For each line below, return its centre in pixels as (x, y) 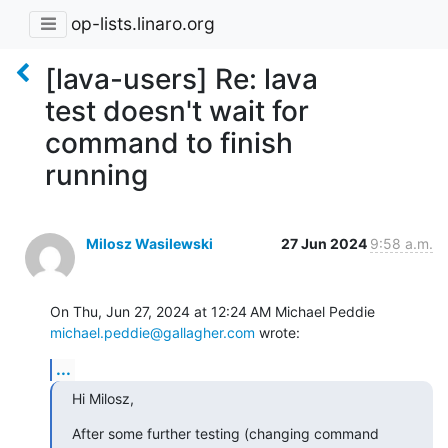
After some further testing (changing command (225, 433)
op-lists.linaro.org (143, 24)
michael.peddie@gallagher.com (152, 332)
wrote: (277, 332)
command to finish (169, 142)
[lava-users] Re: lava (181, 78)
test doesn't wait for (177, 110)
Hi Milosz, (103, 398)
